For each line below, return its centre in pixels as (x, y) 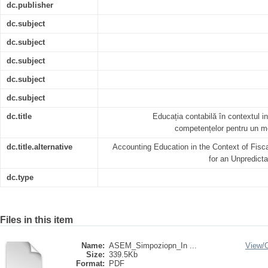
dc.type (20, 177)
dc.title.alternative (39, 147)
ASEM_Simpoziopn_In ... (153, 246)
